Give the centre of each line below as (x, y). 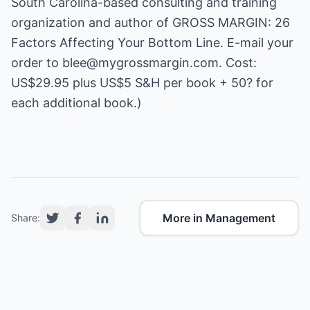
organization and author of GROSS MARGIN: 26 (151, 22)
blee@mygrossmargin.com (140, 63)
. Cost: (238, 63)
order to (37, 63)
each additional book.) (76, 103)
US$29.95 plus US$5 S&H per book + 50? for (142, 83)
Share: (26, 218)
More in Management (219, 218)
